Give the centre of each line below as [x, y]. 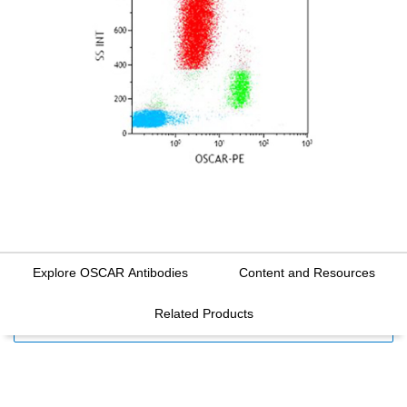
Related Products [203, 314]
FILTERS [46, 326]
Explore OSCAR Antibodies [110, 273]
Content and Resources [307, 273]
